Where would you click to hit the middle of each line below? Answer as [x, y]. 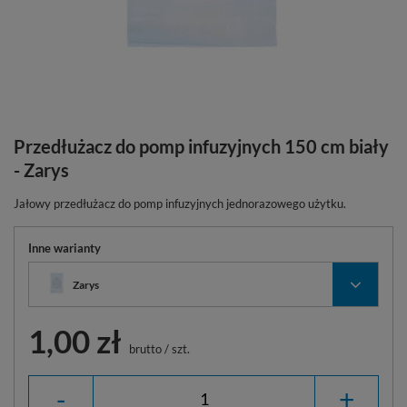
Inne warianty [65, 248]
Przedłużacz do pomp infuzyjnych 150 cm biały [201, 147]
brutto [144, 349]
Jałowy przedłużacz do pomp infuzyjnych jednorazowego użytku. [180, 204]
